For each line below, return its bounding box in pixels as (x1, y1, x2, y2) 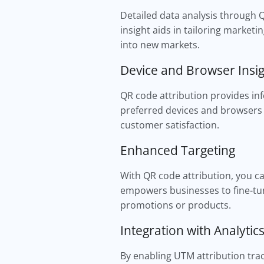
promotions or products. (120, 199, 233, 212)
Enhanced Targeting (120, 142, 238, 159)
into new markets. (120, 38, 202, 51)
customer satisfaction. (120, 118, 222, 131)
